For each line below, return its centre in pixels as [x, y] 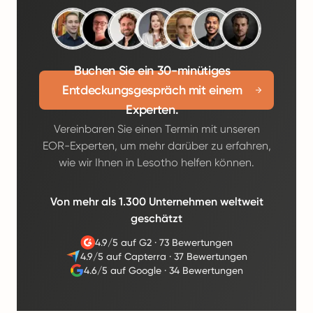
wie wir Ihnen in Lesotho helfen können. [156, 162]
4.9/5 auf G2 [123, 242]
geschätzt [156, 218]
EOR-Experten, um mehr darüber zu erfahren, [156, 146]
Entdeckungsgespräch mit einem [152, 90]
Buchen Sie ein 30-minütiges [152, 71]
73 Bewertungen [196, 242]
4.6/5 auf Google [123, 270]
